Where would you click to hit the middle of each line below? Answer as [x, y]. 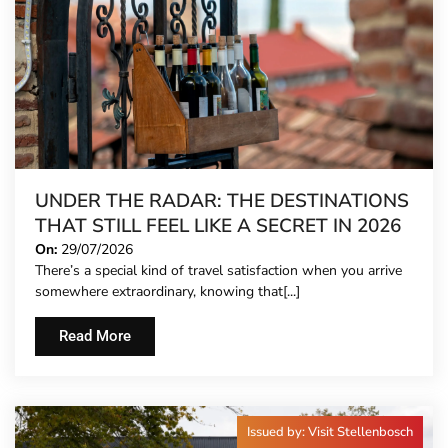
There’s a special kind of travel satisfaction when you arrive [218, 271]
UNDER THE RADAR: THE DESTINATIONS [222, 201]
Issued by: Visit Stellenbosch [330, 431]
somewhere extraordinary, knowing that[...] [167, 292]
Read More [95, 335]
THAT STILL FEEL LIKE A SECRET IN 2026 [218, 226]
